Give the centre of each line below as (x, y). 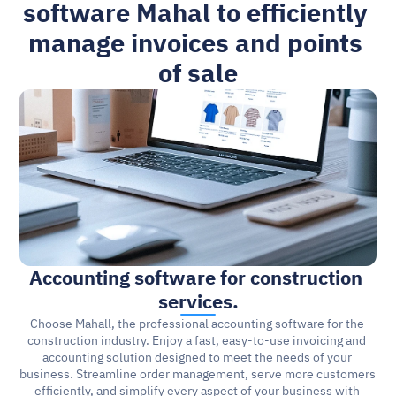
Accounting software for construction (196, 278)
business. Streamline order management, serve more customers (198, 374)
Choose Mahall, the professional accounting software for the (197, 324)
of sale (198, 74)
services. (198, 302)
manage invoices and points (195, 44)
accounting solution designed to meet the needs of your (197, 358)
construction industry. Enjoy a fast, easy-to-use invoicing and (197, 341)
